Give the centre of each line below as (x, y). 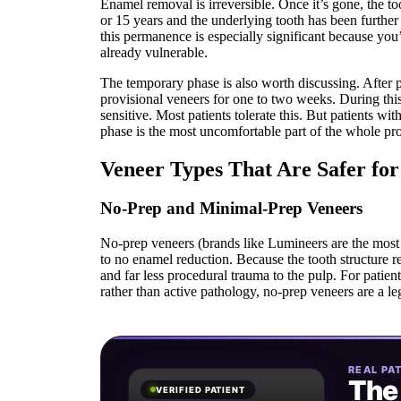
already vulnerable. (154, 52)
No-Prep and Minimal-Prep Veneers (231, 209)
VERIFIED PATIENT (201, 389)
